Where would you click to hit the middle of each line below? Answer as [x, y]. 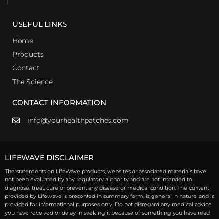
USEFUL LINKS [40, 24]
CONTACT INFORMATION [59, 103]
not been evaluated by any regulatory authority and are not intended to [99, 180]
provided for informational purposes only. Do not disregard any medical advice [108, 205]
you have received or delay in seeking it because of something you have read [107, 213]
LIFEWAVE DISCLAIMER [49, 158]
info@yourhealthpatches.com [78, 120]
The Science [33, 82]
